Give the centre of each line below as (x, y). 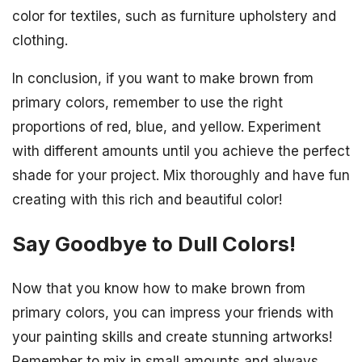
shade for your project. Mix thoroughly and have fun (181, 175)
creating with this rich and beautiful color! (147, 199)
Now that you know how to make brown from (159, 289)
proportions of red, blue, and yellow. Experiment (166, 126)
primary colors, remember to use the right (147, 102)
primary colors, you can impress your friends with (173, 313)
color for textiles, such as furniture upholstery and (174, 16)
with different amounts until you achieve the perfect (181, 151)
